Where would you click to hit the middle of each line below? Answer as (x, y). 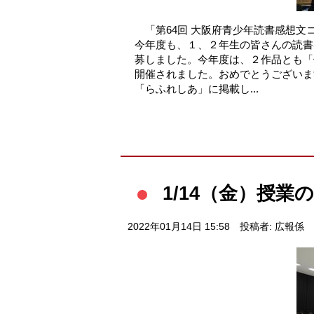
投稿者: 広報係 (272, 226)
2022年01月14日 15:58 (179, 226)
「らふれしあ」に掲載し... (197, 88)
